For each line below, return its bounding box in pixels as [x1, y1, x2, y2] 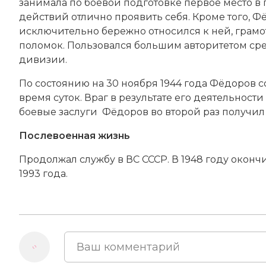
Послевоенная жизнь [19, 129, 130, 141]
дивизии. [19, 53, 67, 65]
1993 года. [19, 167, 68, 179]
